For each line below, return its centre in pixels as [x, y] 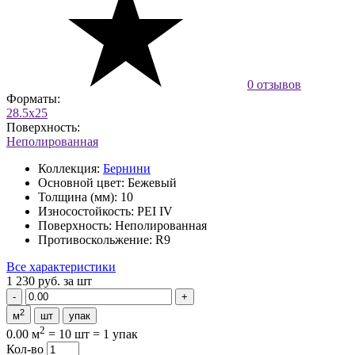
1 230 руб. [35, 281]
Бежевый [152, 182]
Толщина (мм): [78, 197]
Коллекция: [69, 168]
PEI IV [155, 211]
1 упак [120, 334]
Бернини [127, 168]
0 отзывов [274, 84]
